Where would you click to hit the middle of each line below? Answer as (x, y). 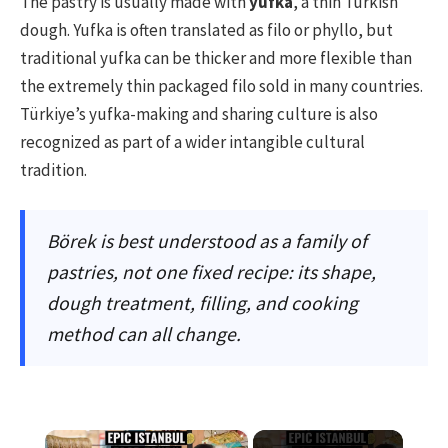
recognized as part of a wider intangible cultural (192, 141)
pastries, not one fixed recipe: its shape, (211, 271)
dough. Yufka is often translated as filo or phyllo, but (206, 29)
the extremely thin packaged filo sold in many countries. (221, 85)
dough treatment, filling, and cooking (202, 302)
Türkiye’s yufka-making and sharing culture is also (199, 113)
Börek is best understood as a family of (207, 240)
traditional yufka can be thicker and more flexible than (216, 57)
